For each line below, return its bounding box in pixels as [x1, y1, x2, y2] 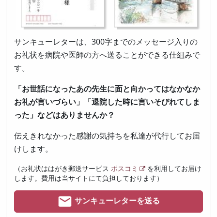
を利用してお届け [145, 164, 201, 173]
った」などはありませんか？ [14, 109, 115, 121]
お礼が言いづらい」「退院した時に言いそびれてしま [14, 96, 200, 108]
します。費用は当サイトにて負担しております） [14, 173, 163, 183]
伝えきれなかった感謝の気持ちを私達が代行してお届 [14, 130, 200, 141]
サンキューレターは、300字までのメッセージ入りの [14, 36, 198, 47]
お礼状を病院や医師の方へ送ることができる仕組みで [14, 49, 200, 61]
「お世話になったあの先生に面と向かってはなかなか [14, 83, 200, 94]
